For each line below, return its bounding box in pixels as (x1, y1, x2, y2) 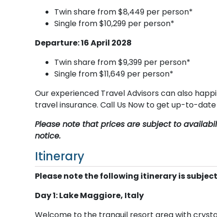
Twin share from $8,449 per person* (54, 6, 193, 17)
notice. (35, 130, 61, 141)
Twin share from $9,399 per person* (54, 56, 190, 68)
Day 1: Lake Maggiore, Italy (35, 189, 144, 201)
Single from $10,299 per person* (54, 17, 174, 29)
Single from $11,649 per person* (54, 68, 173, 79)
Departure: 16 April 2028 (35, 37, 132, 48)
